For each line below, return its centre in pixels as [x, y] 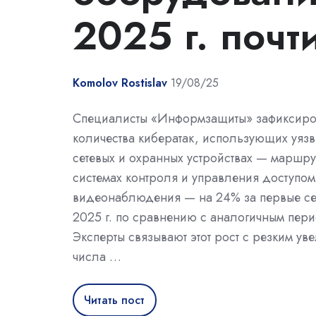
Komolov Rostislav [120, 83]
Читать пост [115, 300]
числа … [97, 257]
